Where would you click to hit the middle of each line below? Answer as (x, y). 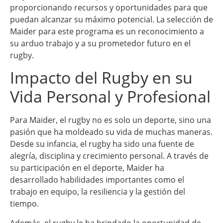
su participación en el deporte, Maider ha (87, 168)
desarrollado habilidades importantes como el (97, 180)
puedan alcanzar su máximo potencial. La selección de (111, 19)
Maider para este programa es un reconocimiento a (107, 31)
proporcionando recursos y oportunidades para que (109, 7)
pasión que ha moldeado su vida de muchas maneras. (111, 132)
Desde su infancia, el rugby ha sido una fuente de (102, 144)
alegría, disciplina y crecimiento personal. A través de (109, 156)
